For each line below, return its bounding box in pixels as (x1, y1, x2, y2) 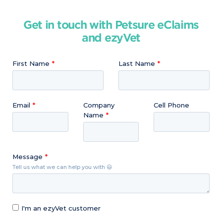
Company (83, 101, 114, 110)
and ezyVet (82, 31, 140, 44)
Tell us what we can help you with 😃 (12, 164, 112, 171)
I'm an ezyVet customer (21, 204, 101, 213)
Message (12, 153, 43, 161)
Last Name (118, 59, 155, 68)
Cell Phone (154, 101, 190, 110)
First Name (12, 59, 50, 68)
